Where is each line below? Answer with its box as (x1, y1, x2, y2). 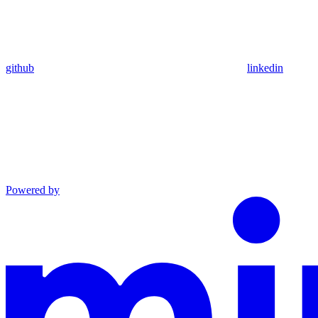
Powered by (6, 184, 60, 197)
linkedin (247, 62, 283, 75)
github (6, 62, 34, 75)
